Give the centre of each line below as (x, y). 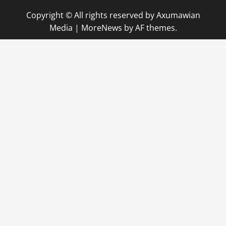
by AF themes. (149, 27)
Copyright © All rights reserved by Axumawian (113, 15)
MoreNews (101, 27)
